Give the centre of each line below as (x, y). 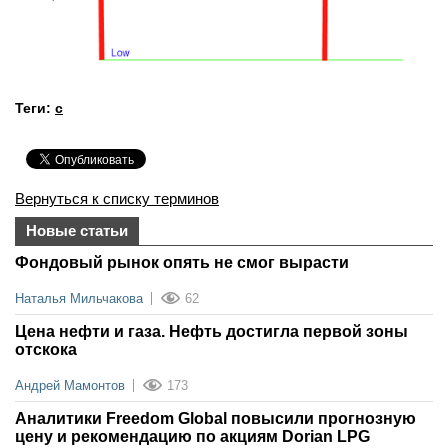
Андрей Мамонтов (70, 386)
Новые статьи (77, 231)
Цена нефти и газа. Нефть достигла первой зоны (211, 332)
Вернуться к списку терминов (117, 199)
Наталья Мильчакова (79, 299)
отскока (46, 350)
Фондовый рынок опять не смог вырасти (182, 263)
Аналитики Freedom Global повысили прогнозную (215, 419)
